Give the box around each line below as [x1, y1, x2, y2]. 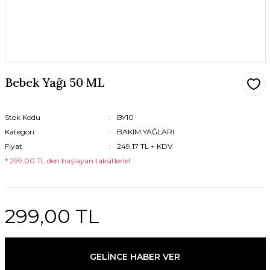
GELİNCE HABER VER [90, 251, 180, 262]
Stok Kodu [4, 113, 40, 122]
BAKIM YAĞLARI [116, 127, 174, 136]
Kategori [4, 127, 34, 136]
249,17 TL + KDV [116, 142, 172, 151]
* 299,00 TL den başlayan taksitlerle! [4, 156, 130, 165]
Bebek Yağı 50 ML [4, 75, 105, 90]
